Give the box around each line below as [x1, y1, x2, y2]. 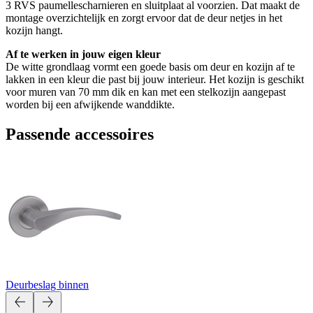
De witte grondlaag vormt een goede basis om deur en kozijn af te [6, 60, 295, 73]
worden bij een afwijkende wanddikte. [6, 98, 175, 110]
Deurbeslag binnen [6, 279, 89, 291]
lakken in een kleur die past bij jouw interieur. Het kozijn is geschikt [6, 73, 304, 85]
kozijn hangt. [6, 24, 63, 36]
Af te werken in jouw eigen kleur [6, 48, 161, 60]
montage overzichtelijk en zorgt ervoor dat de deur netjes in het [6, 11, 282, 24]
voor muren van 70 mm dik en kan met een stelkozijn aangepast [6, 85, 286, 98]
